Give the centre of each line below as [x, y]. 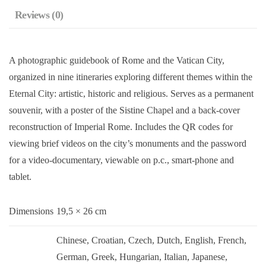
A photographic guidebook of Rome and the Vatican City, [117, 60]
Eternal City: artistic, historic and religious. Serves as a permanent [131, 93]
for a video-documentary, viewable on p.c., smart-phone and [121, 160]
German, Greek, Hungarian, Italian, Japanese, [142, 256]
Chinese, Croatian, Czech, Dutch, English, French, [151, 240]
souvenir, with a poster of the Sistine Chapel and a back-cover [124, 110]
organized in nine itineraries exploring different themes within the [131, 77]
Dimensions [31, 211]
